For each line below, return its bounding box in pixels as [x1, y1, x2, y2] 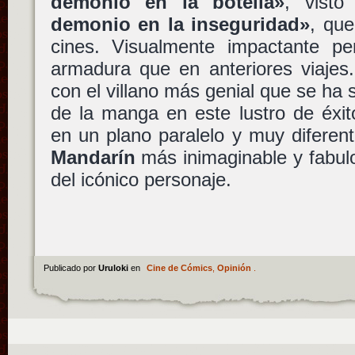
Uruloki [97, 263, 131, 273]
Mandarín [50, 147, 136, 169]
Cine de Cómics [146, 263, 212, 273]
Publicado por [43, 263, 98, 273]
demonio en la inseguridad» [50, 13, 311, 36]
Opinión [216, 263, 251, 273]
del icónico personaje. [50, 169, 231, 191]
